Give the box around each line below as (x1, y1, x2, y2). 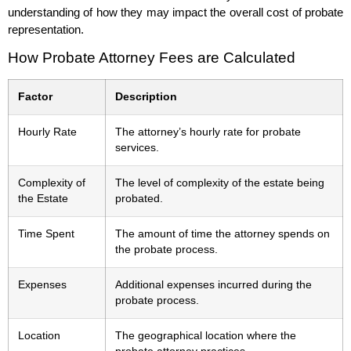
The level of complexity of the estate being (115, 177, 324, 190)
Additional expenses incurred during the (115, 279, 312, 291)
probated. (115, 193, 163, 205)
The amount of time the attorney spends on (115, 228, 330, 241)
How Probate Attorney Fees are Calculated (8, 49, 295, 67)
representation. (8, 22, 84, 36)
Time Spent (18, 228, 74, 241)
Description (115, 91, 177, 103)
